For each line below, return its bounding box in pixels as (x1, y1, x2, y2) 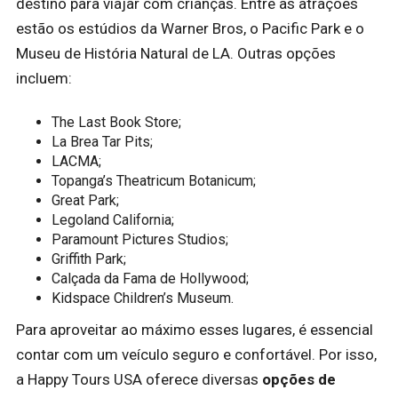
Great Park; (52, 192, 119, 210)
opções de (262, 370, 336, 389)
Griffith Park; (52, 251, 126, 268)
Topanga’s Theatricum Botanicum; (52, 172, 256, 190)
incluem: (16, 68, 72, 87)
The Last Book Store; (52, 114, 181, 131)
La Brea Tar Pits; (52, 133, 153, 151)
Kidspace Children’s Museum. (52, 290, 234, 307)
